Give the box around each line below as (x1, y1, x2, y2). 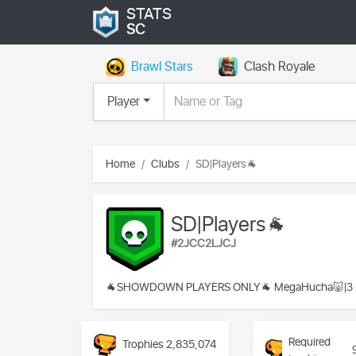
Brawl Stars (131, 57, 193, 76)
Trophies (122, 336, 164, 354)
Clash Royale (244, 57, 315, 76)
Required (288, 333, 331, 350)
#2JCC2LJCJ (171, 234, 237, 252)
